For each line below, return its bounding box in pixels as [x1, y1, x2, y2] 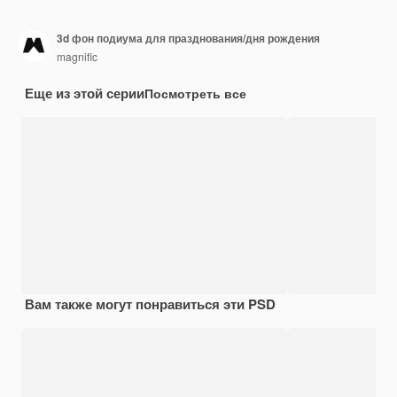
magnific [57, 49, 97, 65]
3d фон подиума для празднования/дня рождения [57, 30, 320, 47]
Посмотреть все [144, 83, 246, 102]
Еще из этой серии [25, 82, 144, 103]
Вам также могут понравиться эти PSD [25, 293, 276, 314]
